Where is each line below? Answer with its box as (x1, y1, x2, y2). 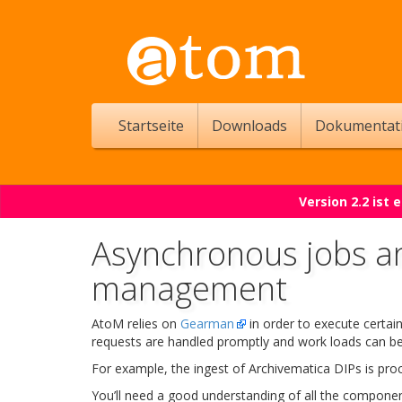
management (92, 267, 287, 310)
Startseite (118, 116, 184, 135)
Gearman (180, 315, 234, 332)
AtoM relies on (92, 315, 180, 332)
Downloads (212, 116, 287, 135)
